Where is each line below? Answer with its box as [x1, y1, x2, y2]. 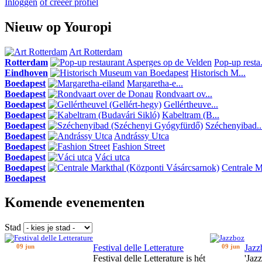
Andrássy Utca [114, 130, 169, 141]
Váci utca [95, 151, 130, 162]
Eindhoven [5, 67, 48, 78]
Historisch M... [191, 67, 246, 78]
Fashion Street [112, 141, 165, 151]
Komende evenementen [5, 195, 144, 211]
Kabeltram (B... [162, 109, 219, 120]
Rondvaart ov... [156, 88, 212, 99]
